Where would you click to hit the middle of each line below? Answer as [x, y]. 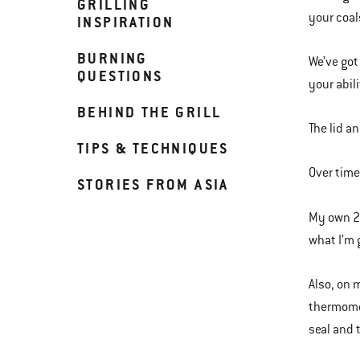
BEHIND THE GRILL [149, 112]
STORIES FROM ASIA [153, 184]
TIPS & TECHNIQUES [153, 148]
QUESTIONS [120, 76]
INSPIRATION [126, 22]
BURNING [112, 58]
